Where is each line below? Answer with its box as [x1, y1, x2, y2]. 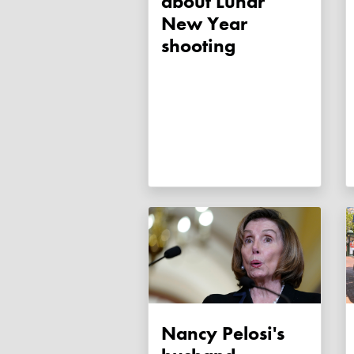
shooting [161, 33, 235, 58]
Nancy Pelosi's [161, 321, 284, 346]
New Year [161, 11, 247, 36]
